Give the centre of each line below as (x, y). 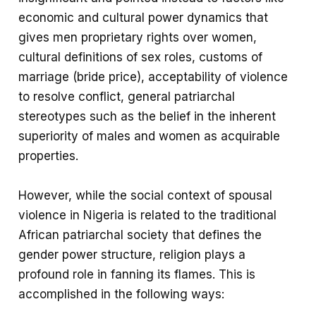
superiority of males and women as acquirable (150, 136)
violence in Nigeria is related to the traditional (148, 215)
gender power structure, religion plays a (132, 254)
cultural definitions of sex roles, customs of (141, 57)
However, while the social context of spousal (146, 195)
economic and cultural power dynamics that (144, 18)
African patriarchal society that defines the (140, 235)
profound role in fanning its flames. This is (137, 274)
